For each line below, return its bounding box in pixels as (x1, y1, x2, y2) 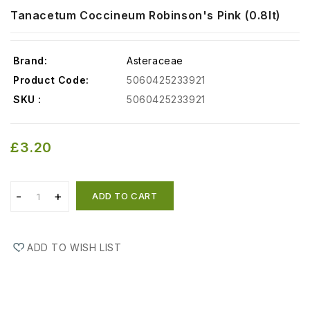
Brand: (13, 55, 48, 67)
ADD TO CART (92, 190, 158, 202)
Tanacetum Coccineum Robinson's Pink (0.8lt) (10, 8, 281, 23)
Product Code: (13, 74, 89, 86)
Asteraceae (127, 55, 183, 67)
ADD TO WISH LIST (27, 241, 122, 254)
